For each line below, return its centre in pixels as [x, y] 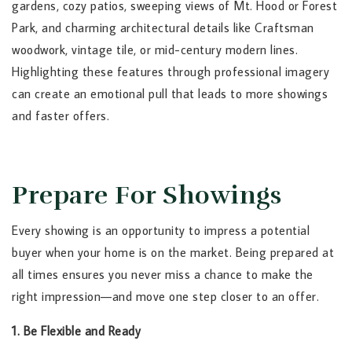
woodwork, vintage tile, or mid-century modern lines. [155, 50]
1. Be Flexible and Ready [76, 331]
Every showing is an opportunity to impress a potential [161, 231]
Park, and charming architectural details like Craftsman [163, 28]
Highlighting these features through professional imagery [170, 72]
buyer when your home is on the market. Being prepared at [173, 253]
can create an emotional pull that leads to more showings [170, 94]
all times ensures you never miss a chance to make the [163, 275]
